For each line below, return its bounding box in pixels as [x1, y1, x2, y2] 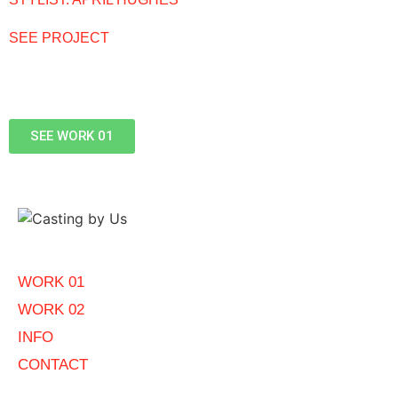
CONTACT [18, 356, 88, 374]
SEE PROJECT [9, 29, 109, 45]
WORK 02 [18, 301, 84, 319]
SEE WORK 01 [30, 127, 114, 144]
